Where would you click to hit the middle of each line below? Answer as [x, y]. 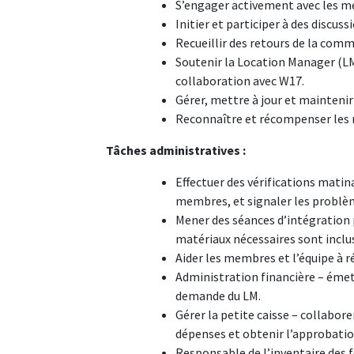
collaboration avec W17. [240, 81]
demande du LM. [218, 296]
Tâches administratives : [176, 150]
